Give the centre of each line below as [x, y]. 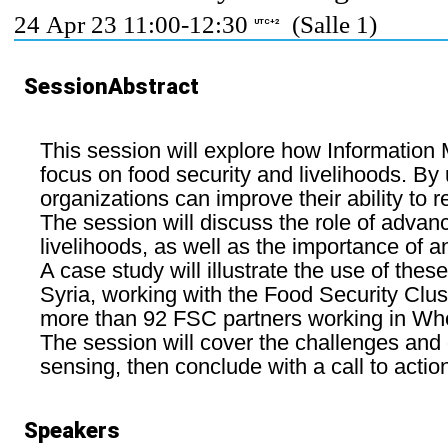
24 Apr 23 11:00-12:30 [133, 25]
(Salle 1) [328, 25]
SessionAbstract [111, 86]
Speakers [71, 430]
